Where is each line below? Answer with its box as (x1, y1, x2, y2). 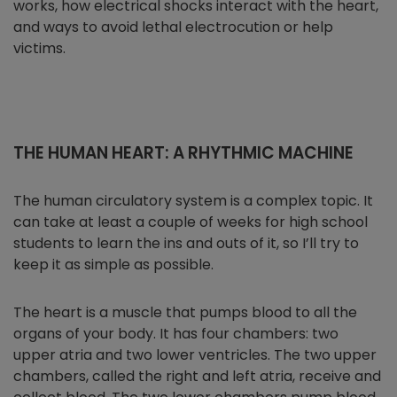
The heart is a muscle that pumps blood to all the (13, 302, 357, 323)
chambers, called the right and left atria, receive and (13, 366, 381, 387)
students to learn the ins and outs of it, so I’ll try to (13, 233, 359, 254)
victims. (13, 38, 66, 59)
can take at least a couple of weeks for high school (13, 212, 368, 233)
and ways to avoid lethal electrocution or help (13, 17, 333, 38)
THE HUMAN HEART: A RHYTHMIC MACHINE (13, 141, 354, 166)
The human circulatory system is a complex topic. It (13, 191, 373, 212)
